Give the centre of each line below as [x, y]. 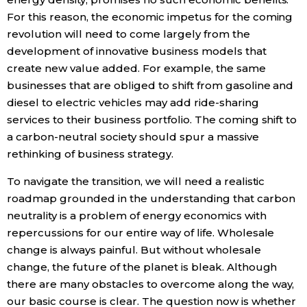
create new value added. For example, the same [136, 69]
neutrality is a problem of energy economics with [137, 216]
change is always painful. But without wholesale [134, 250]
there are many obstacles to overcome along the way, [151, 284]
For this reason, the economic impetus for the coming [150, 17]
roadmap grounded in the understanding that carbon [151, 199]
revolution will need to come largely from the [128, 34]
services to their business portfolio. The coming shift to [152, 120]
